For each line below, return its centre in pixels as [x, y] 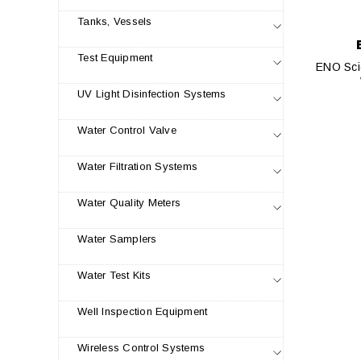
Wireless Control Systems [141, 348]
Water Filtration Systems [138, 166]
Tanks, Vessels [115, 21]
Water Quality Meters [129, 203]
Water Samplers [117, 239]
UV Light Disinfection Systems [152, 94]
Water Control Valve [127, 130]
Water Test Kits [114, 275]
